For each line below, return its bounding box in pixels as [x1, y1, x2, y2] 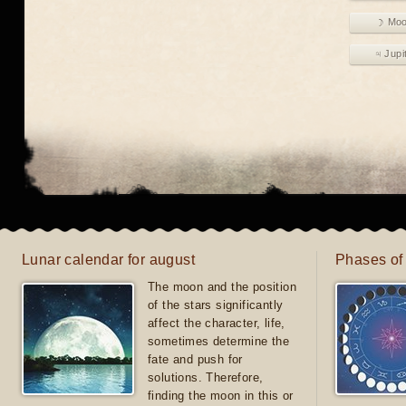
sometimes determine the [148, 334, 290, 348]
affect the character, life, [148, 316, 285, 330]
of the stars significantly [148, 298, 284, 312]
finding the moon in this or [148, 389, 294, 402]
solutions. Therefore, [148, 371, 264, 384]
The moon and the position [148, 280, 296, 294]
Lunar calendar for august [22, 252, 195, 267]
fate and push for [148, 353, 243, 366]
